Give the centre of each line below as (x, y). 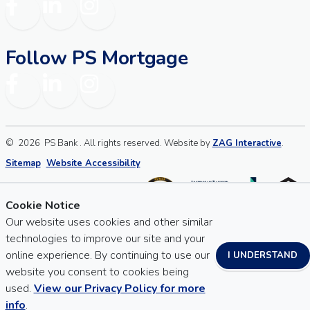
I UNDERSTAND (263, 255)
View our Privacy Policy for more (119, 289)
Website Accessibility (93, 164)
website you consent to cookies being (97, 272)
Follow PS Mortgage (97, 58)
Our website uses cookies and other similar (109, 222)
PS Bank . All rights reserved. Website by (125, 144)
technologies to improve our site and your (105, 239)
